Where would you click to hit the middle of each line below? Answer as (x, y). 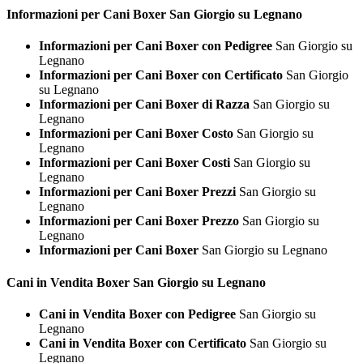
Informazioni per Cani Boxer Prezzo (139, 221)
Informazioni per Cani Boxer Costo (136, 134)
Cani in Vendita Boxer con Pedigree (137, 314)
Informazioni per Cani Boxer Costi (135, 163)
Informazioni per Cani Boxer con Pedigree (156, 46)
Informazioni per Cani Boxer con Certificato (161, 75)
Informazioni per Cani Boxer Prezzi (137, 192)
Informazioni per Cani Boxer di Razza (144, 105)
